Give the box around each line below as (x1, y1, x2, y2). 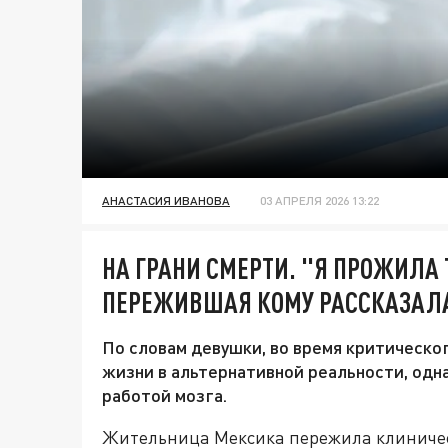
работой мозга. (102, 384, 227, 407)
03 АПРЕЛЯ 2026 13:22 (260, 193, 379, 209)
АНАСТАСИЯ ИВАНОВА (102, 193, 230, 209)
